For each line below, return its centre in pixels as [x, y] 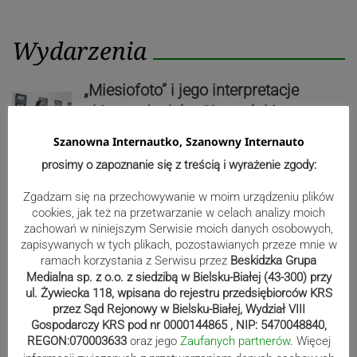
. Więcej [310, 341]
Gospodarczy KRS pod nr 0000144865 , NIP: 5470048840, [178, 326]
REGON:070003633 [76, 341]
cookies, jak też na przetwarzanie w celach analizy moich [178, 213]
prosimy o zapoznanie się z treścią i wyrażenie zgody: [178, 165]
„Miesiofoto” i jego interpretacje [191, 90]
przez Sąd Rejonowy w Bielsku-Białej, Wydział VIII [178, 310]
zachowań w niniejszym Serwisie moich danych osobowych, [178, 229]
